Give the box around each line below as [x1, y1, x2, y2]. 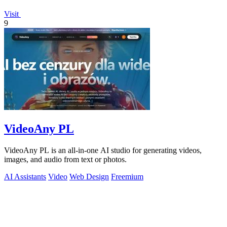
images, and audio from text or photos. [4, 155, 127, 164]
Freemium [111, 172, 143, 181]
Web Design [69, 172, 109, 181]
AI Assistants [4, 172, 46, 181]
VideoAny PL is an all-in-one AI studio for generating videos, [4, 146, 202, 155]
